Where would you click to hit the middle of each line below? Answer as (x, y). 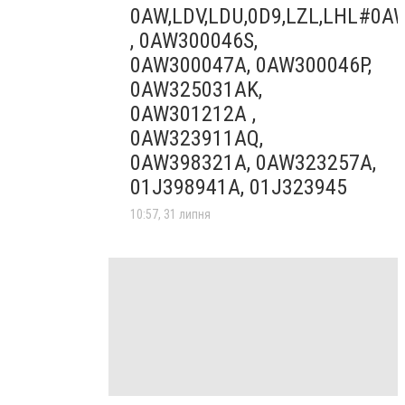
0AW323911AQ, (197, 139)
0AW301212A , (193, 114)
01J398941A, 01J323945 (239, 188)
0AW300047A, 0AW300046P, (251, 66)
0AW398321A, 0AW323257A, (253, 163)
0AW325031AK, (196, 90)
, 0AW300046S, (194, 41)
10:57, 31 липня (170, 215)
